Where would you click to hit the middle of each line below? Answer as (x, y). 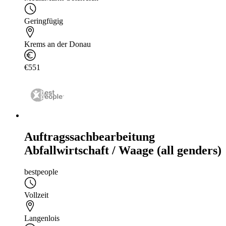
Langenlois (42, 218)
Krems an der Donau (58, 44)
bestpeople (41, 172)
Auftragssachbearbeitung (90, 137)
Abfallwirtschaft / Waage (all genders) (123, 151)
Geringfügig (44, 21)
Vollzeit (36, 195)
